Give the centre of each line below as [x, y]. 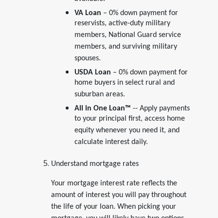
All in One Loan [100, 108]
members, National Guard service [127, 36]
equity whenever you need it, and [127, 132]
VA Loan [88, 13]
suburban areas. [100, 96]
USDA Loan [92, 72]
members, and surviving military [126, 48]
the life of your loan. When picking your [113, 207]
